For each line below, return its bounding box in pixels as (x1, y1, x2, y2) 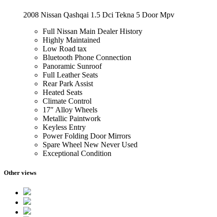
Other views (4, 169, 36, 176)
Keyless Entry (43, 123, 86, 132)
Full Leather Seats (43, 71, 98, 79)
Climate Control (43, 97, 92, 106)
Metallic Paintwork (43, 114, 101, 123)
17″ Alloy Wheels (43, 106, 97, 114)
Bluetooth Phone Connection (43, 53, 131, 62)
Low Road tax (43, 45, 87, 53)
